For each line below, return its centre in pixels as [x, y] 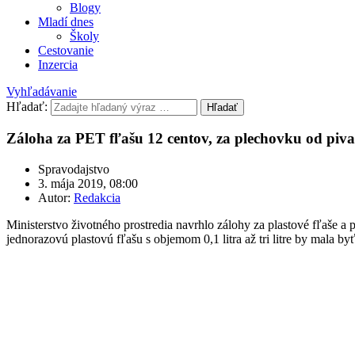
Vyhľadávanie [42, 91]
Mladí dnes [66, 21]
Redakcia [97, 198]
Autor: [56, 198]
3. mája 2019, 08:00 [88, 183]
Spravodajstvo [74, 169]
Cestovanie [66, 50]
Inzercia [58, 64]
